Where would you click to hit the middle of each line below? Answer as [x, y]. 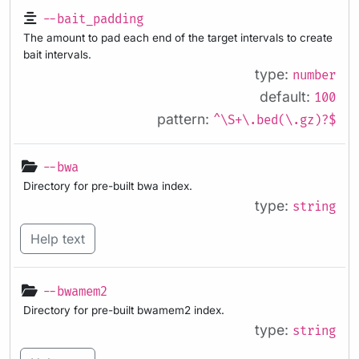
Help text [58, 239]
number [314, 75]
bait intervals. [57, 54]
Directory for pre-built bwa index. [108, 186]
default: [287, 96]
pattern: [185, 119]
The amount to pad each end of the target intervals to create [178, 37]
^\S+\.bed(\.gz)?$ [274, 120]
